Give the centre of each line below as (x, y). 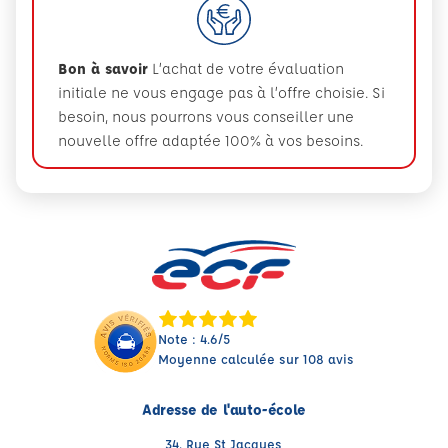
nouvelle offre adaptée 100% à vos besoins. (210, 140)
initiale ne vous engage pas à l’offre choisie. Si (221, 92)
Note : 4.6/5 (194, 338)
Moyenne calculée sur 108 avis (256, 358)
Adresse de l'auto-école (224, 409)
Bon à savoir (103, 68)
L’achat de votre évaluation (246, 68)
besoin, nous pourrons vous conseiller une (206, 116)
